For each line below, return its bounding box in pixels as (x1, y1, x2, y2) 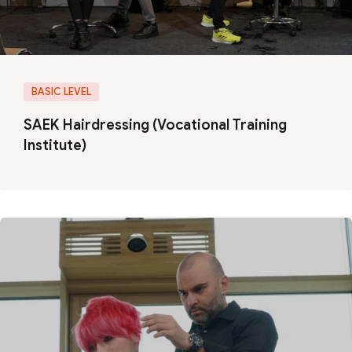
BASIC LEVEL (31, 84, 91, 98)
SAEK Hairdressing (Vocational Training (24, 115, 287, 134)
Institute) (24, 136, 86, 154)
